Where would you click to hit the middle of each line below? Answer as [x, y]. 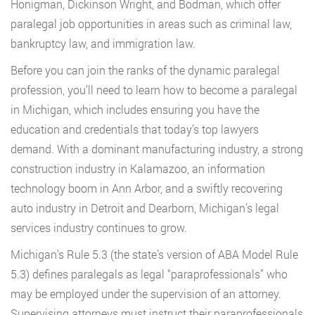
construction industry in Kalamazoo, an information [138, 168]
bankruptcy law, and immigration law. [103, 43]
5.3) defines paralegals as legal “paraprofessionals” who [149, 274]
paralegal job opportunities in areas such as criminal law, [151, 24]
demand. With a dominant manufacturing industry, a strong [157, 149]
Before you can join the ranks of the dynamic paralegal [145, 70]
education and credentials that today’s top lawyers [135, 129]
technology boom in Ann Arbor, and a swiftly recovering [147, 188]
